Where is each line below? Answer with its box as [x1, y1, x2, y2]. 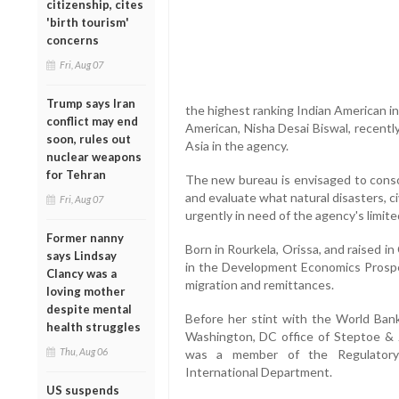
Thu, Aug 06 [60, 345, 108, 357]
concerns [46, 32, 99, 47]
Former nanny [46, 230, 124, 245]
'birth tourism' [46, 14, 129, 29]
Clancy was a [46, 265, 117, 281]
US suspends [46, 382, 119, 397]
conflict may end [46, 113, 138, 128]
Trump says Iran [46, 95, 135, 110]
